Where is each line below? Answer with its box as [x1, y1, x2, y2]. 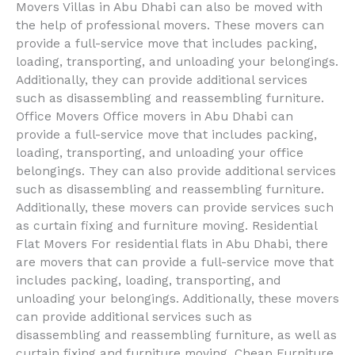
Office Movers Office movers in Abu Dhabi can [16, 109, 293, 124]
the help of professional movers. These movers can [16, 17, 324, 32]
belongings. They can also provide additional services [16, 163, 336, 178]
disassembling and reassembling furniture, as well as [16, 327, 337, 342]
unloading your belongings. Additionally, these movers [16, 291, 339, 306]
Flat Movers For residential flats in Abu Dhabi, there [16, 236, 328, 251]
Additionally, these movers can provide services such [16, 200, 334, 215]
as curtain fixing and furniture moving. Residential [16, 218, 317, 233]
